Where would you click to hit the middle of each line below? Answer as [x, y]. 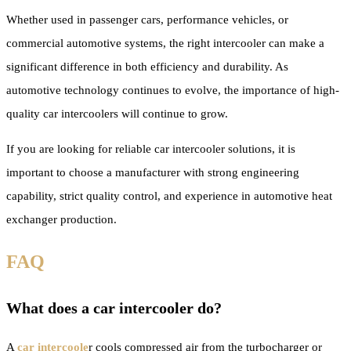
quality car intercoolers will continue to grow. [117, 113]
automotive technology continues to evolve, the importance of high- [173, 90]
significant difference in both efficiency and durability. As [147, 66]
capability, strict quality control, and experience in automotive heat [169, 195]
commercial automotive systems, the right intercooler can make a [165, 43]
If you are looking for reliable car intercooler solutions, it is [151, 148]
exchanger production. [62, 219]
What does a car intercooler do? [114, 308]
